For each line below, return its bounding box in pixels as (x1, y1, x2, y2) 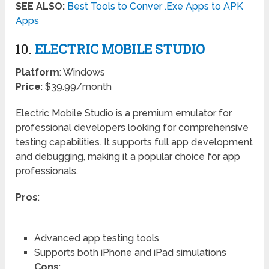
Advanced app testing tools (34, 232, 159, 244)
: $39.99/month (41, 81, 112, 93)
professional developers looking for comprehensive (16, 122, 249, 134)
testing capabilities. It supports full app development (16, 136, 253, 148)
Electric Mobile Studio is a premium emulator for (16, 107, 232, 119)
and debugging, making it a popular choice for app (16, 151, 241, 163)
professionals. (16, 165, 79, 177)
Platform (16, 67, 60, 79)
